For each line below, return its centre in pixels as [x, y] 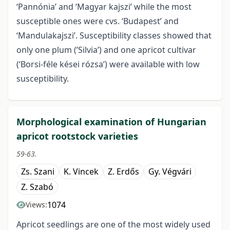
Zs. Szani [38, 172]
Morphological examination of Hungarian [111, 122]
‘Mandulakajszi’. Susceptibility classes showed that [114, 36]
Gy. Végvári [170, 172]
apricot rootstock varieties [77, 136]
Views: [36, 205]
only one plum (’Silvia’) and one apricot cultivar [106, 50]
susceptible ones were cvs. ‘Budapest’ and [98, 21]
